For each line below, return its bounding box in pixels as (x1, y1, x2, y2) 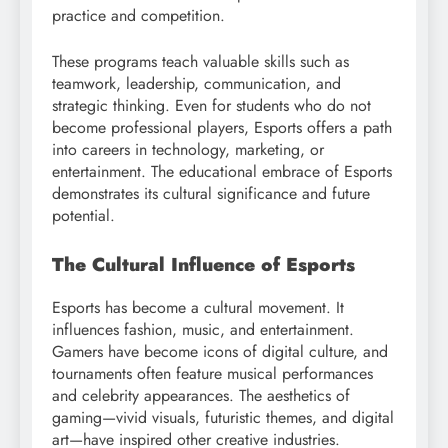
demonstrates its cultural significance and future (52, 182, 370, 206)
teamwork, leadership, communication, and (52, 72, 341, 96)
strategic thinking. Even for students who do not (52, 94, 371, 118)
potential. (52, 204, 115, 228)
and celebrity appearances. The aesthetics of (52, 384, 350, 408)
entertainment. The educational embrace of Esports (52, 160, 392, 184)
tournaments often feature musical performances (52, 362, 373, 386)
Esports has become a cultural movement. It (52, 296, 344, 320)
